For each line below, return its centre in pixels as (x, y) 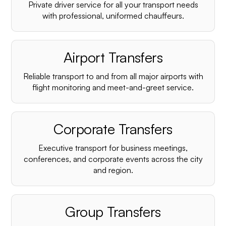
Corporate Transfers (113, 129)
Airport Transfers (113, 57)
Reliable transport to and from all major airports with (113, 76)
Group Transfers (113, 212)
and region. (113, 170)
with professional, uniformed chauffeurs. (113, 16)
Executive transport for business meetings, (113, 148)
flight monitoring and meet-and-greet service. (113, 87)
